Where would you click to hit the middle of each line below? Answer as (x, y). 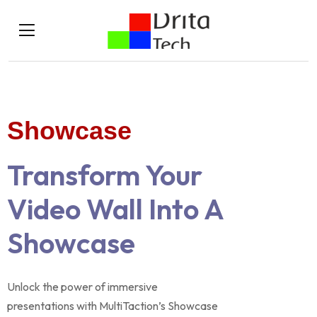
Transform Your (105, 175)
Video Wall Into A (115, 209)
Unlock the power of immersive (82, 287)
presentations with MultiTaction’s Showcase (113, 306)
